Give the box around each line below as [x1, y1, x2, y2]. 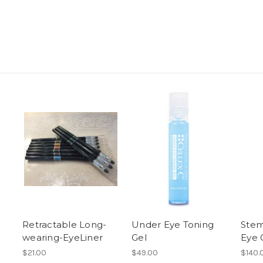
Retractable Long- [22, 219, 107, 231]
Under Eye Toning [131, 219, 214, 231]
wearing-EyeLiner [22, 232, 103, 244]
